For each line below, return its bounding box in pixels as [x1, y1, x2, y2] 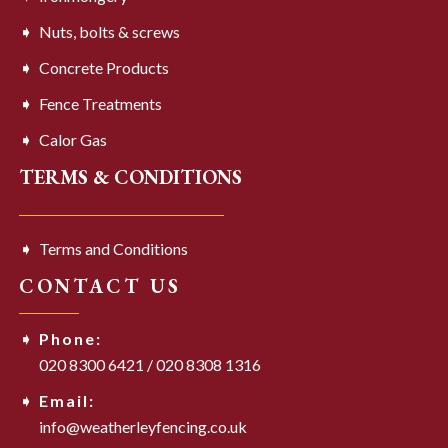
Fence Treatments [38, 94, 162, 114]
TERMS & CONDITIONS [18, 164, 242, 191]
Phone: [38, 329, 102, 349]
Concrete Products [38, 58, 169, 78]
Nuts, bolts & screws [38, 22, 180, 42]
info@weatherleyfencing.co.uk [38, 417, 247, 437]
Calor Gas [38, 130, 107, 150]
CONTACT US [18, 273, 181, 300]
